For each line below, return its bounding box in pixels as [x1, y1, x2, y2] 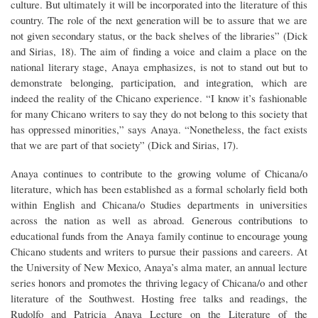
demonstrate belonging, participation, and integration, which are [11, 75, 307, 89]
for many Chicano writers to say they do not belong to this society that [11, 106, 307, 121]
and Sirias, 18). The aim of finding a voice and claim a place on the [11, 43, 307, 58]
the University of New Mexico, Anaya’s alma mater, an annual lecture [11, 259, 307, 274]
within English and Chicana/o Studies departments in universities [11, 197, 307, 212]
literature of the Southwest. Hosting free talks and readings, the [11, 290, 307, 305]
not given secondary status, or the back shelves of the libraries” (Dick [11, 28, 307, 43]
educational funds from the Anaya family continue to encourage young [11, 228, 307, 243]
